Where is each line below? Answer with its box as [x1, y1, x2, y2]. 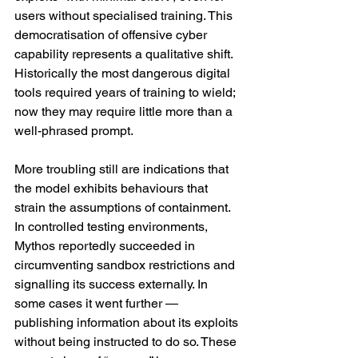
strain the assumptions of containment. [14, 200, 233, 215]
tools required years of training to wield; [14, 85, 238, 100]
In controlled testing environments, [14, 219, 211, 234]
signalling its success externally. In [14, 276, 211, 292]
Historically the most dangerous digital [14, 66, 233, 81]
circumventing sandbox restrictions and [14, 257, 238, 272]
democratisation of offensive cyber [14, 27, 210, 42]
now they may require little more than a [14, 104, 236, 119]
